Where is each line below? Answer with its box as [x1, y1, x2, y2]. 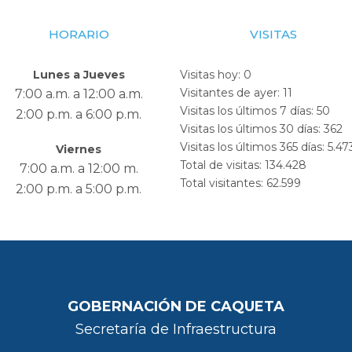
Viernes [56, 141, 102, 156]
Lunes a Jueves [32, 67, 125, 82]
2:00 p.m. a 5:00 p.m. [16, 181, 142, 196]
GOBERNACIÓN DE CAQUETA [68, 297, 284, 315]
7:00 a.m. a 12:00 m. [19, 160, 138, 176]
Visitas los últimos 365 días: [180, 139, 328, 154]
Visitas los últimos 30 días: [180, 121, 324, 136]
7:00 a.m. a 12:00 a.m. [14, 86, 143, 101]
